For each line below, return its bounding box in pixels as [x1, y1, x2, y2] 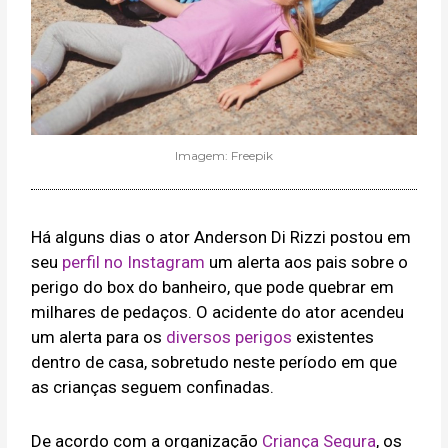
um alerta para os [31, 326, 167, 347]
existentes [292, 326, 375, 347]
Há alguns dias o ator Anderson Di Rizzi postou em [31, 226, 412, 247]
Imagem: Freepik [175, 147, 273, 163]
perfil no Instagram [62, 251, 206, 272]
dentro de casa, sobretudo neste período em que [31, 351, 398, 372]
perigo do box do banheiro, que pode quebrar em [31, 276, 395, 297]
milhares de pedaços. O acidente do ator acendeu [31, 301, 405, 322]
